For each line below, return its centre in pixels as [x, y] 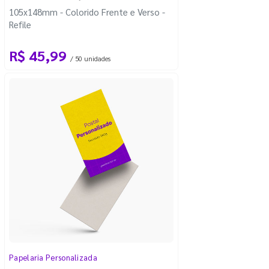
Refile [20, 24]
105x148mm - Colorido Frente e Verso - [87, 11]
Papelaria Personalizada [53, 257]
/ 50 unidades [90, 58]
